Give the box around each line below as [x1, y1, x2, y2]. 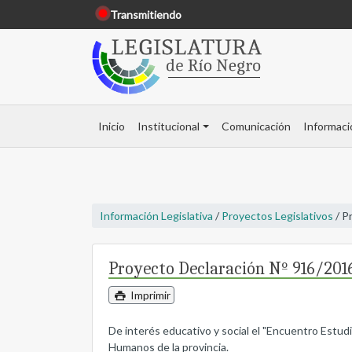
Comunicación [221, 119, 291, 134]
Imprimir [127, 288, 170, 302]
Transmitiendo [110, 8, 181, 21]
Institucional [137, 119, 200, 134]
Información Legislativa [100, 209, 213, 223]
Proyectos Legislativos [222, 209, 333, 223]
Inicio [98, 119, 125, 134]
